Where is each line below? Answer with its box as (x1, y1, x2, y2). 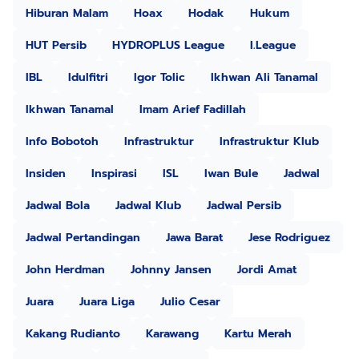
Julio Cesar (160, 292, 220, 310)
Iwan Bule (204, 164, 258, 182)
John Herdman (26, 260, 105, 278)
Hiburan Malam (26, 4, 108, 22)
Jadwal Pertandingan (26, 228, 140, 246)
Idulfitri (68, 68, 108, 86)
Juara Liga (79, 292, 135, 310)
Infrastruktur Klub (220, 132, 319, 150)
